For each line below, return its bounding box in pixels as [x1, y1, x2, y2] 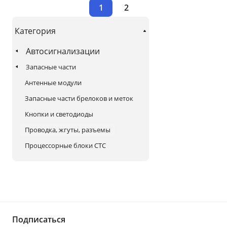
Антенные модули [25, 78, 82, 87]
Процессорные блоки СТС [25, 140, 106, 150]
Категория [15, 25, 56, 36]
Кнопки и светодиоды [25, 109, 93, 119]
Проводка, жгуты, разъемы [25, 125, 110, 134]
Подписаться [12, 214, 65, 225]
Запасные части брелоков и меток [25, 93, 133, 103]
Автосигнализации [26, 45, 100, 57]
